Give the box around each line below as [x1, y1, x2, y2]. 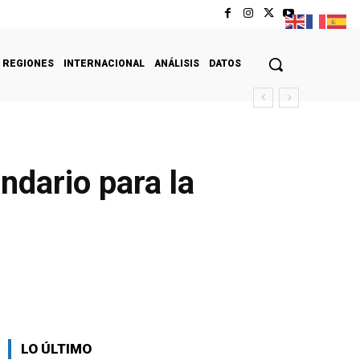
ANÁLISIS [154, 57, 199, 69]
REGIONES [2, 57, 54, 69]
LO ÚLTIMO [21, 340, 92, 357]
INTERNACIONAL [63, 57, 145, 69]
